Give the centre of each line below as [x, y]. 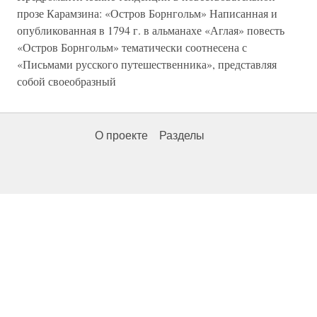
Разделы [182, 136]
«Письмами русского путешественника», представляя [147, 64]
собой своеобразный [67, 81]
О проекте [121, 136]
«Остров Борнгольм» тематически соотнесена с [132, 47]
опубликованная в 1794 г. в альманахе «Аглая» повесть [151, 30]
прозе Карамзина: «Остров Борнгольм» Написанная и [147, 13]
